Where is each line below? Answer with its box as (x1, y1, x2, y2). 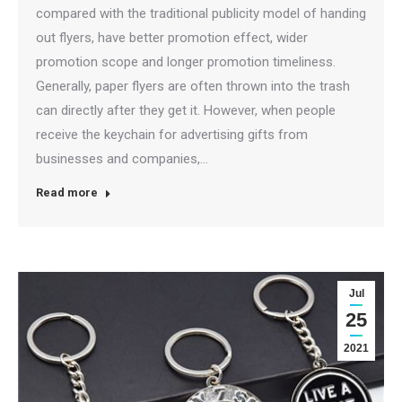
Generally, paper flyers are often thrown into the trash (36, 77, 350, 94)
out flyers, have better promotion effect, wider (36, 29, 308, 46)
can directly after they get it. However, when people (36, 101, 336, 118)
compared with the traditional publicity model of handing (36, 4, 366, 22)
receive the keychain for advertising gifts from (36, 126, 308, 143)
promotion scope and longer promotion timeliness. (36, 53, 336, 70)
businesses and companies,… (36, 150, 208, 167)
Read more (36, 185, 98, 199)
